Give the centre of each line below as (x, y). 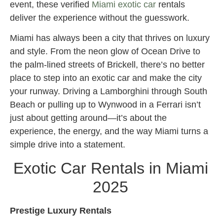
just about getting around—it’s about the (88, 118)
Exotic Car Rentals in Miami (110, 168)
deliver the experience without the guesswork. (100, 18)
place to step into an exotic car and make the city (106, 78)
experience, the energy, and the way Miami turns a (109, 131)
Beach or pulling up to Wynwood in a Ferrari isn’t (105, 105)
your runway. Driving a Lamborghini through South (109, 92)
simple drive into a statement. (68, 145)
